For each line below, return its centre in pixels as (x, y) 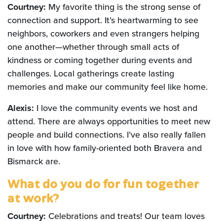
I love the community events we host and (116, 108)
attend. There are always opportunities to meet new (109, 121)
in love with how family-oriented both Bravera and (105, 148)
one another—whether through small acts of (93, 47)
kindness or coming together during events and (100, 60)
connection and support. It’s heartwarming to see (103, 20)
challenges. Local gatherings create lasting (91, 74)
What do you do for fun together (103, 183)
